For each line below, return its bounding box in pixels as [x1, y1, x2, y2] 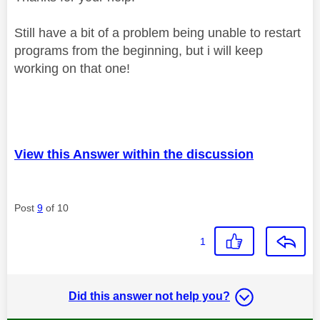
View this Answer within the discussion [14, 146, 254, 161]
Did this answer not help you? [69, 289, 230, 302]
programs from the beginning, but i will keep [14, 43, 263, 58]
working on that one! [14, 61, 130, 76]
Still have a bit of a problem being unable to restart [14, 25, 301, 40]
